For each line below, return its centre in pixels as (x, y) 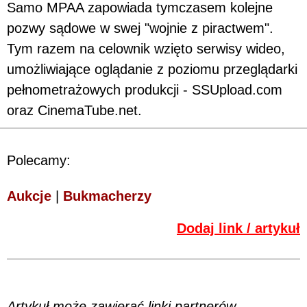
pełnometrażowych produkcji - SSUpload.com (145, 89)
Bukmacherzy (107, 196)
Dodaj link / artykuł (238, 228)
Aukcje (29, 196)
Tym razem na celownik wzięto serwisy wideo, (146, 48)
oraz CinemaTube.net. (74, 110)
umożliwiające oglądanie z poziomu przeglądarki (152, 69)
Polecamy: (39, 160)
